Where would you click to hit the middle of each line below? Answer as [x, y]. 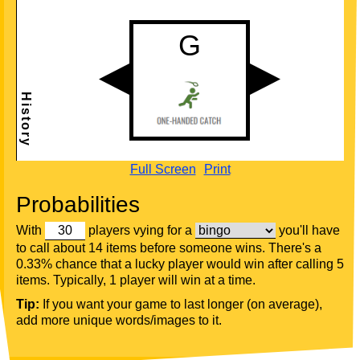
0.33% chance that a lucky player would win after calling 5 [180, 264]
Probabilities [78, 205]
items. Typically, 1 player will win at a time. [136, 280]
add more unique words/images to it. [119, 321]
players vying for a [140, 231]
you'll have [309, 231]
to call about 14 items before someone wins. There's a [169, 248]
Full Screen [163, 170]
